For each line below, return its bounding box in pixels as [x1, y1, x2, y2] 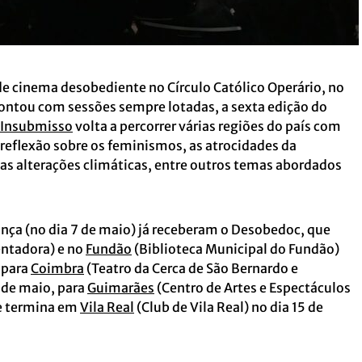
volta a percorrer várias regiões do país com [73, 118, 341, 134]
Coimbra [31, 260, 84, 276]
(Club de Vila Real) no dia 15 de [134, 299, 323, 315]
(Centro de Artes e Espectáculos [154, 280, 351, 296]
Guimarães [87, 280, 154, 296]
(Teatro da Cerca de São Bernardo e [84, 260, 298, 276]
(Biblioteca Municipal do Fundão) [132, 241, 339, 257]
